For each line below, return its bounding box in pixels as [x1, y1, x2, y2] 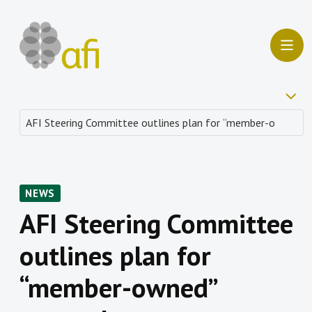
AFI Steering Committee [19, 205, 293, 242]
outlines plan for [19, 237, 211, 274]
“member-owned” [19, 270, 216, 306]
